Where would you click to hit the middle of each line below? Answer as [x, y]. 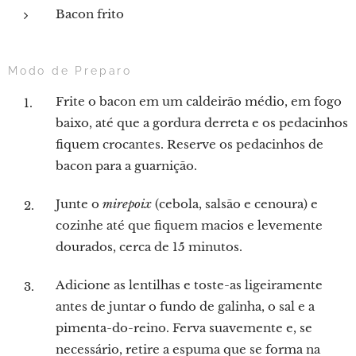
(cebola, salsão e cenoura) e [235, 204]
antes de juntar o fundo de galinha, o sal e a [185, 306]
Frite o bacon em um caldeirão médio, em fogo [199, 101]
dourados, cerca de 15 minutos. [149, 247]
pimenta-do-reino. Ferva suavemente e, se [184, 328]
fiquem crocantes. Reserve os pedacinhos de [190, 144]
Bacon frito [90, 14]
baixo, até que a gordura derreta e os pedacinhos [202, 123]
